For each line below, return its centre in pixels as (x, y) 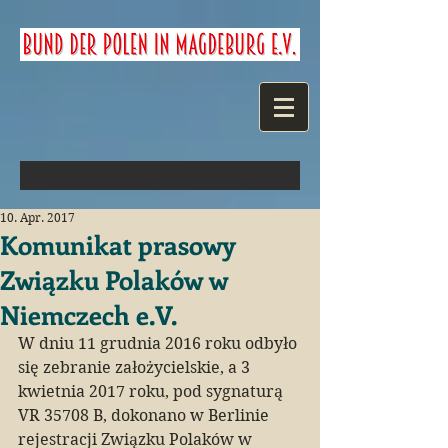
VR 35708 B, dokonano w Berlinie (145, 415)
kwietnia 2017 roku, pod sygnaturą (152, 391)
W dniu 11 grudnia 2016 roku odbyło (159, 343)
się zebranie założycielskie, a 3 (136, 367)
